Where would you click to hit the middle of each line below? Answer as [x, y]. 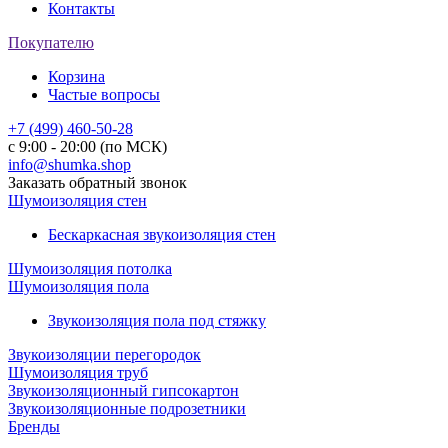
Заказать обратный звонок [97, 182]
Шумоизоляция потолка [90, 268]
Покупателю [51, 42]
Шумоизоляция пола [78, 286]
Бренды [34, 426]
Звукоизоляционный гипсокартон [123, 390]
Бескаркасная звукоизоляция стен [162, 234]
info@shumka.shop [69, 164]
